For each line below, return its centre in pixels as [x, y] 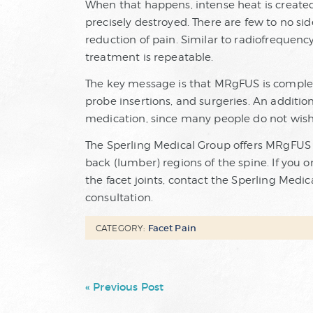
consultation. [119, 198]
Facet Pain [172, 228]
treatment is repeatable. [150, 58]
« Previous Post [125, 287]
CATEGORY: [121, 228]
